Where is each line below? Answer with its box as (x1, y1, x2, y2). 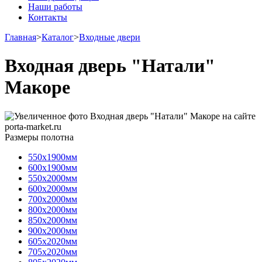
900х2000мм (28, 225, 77, 236)
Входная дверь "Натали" (5, 55, 215, 77)
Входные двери (79, 32, 140, 42)
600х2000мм (28, 183, 77, 194)
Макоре (5, 77, 70, 98)
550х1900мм (28, 151, 77, 162)
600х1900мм (28, 162, 77, 173)
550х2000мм (28, 173, 77, 183)
